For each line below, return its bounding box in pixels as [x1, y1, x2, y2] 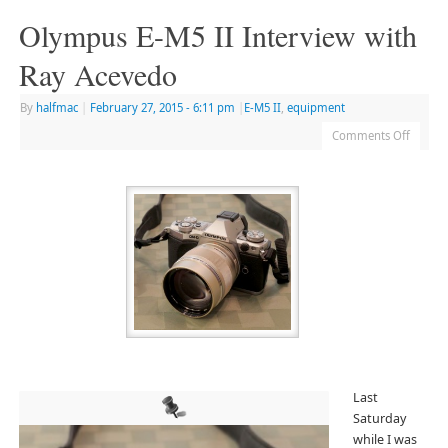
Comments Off [331, 128, 410, 144]
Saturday [352, 409, 406, 427]
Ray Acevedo [18, 54, 177, 95]
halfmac [35, 100, 78, 116]
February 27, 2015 [89, 100, 183, 116]
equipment [286, 100, 345, 116]
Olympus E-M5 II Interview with [18, 15, 417, 56]
